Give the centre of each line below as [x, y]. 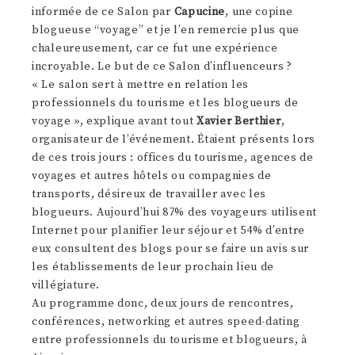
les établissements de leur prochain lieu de [153, 267]
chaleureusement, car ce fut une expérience [155, 48]
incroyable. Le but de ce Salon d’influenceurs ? [162, 66]
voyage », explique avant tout [114, 121]
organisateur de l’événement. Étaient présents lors [174, 139]
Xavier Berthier [239, 121]
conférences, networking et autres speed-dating [166, 321]
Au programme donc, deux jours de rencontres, [163, 303]
